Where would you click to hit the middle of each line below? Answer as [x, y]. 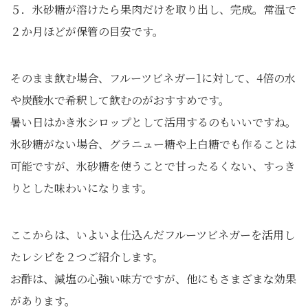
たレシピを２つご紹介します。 [87, 257]
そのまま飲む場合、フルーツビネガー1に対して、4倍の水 [153, 78]
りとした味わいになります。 [81, 188]
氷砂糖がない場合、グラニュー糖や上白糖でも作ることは [153, 144]
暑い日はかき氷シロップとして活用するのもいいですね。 [153, 122]
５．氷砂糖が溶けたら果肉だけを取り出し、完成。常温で [153, 10]
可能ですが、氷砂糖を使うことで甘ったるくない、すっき [153, 166]
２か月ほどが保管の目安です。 [87, 32]
